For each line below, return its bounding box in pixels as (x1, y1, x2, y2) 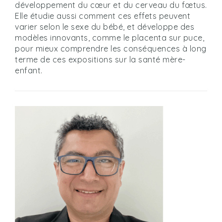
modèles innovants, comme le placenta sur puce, (15, 33, 204, 43)
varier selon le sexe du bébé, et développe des (15, 22, 194, 32)
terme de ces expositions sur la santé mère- (15, 55, 186, 64)
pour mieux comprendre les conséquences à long (15, 44, 207, 54)
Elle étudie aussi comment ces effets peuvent (15, 11, 190, 21)
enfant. (15, 65, 43, 75)
